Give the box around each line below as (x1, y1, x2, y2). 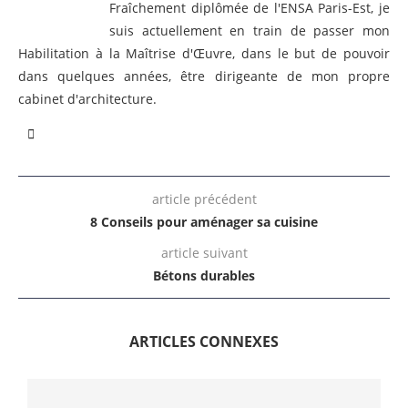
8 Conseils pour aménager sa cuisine (90, 213, 318, 231)
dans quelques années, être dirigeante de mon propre (18, 67, 390, 86)
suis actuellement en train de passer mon (109, 22, 390, 40)
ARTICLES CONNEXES (129, 331, 279, 352)
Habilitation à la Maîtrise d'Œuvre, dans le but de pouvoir (18, 45, 390, 63)
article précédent (151, 190, 257, 209)
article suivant (160, 244, 248, 262)
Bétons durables (153, 267, 255, 285)
